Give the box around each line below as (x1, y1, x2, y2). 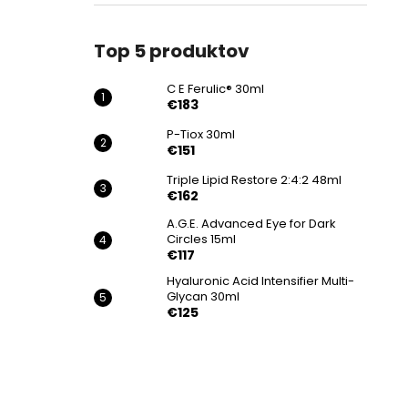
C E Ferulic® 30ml (167, 80, 264, 97)
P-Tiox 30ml (167, 126, 235, 143)
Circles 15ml (167, 230, 236, 248)
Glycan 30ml (167, 288, 240, 305)
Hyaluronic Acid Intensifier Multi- (167, 272, 354, 290)
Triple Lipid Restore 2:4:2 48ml (167, 171, 342, 189)
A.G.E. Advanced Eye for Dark (167, 215, 336, 232)
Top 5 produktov (94, 38, 250, 64)
